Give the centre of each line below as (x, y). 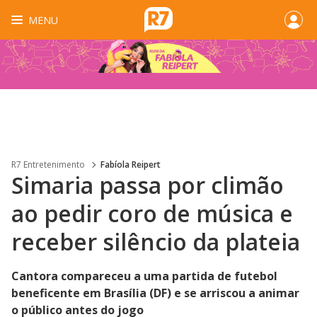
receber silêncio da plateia (156, 242)
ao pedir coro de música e (152, 213)
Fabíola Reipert (131, 165)
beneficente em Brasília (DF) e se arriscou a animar (155, 293)
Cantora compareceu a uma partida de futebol (144, 276)
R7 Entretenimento (48, 165)
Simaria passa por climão (148, 185)
